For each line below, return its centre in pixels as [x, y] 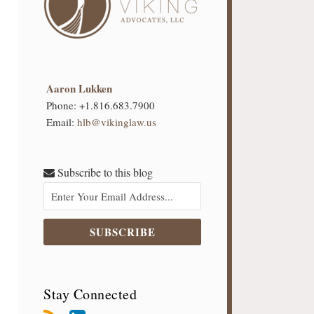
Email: [62, 122]
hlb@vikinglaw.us [117, 122]
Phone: [63, 105]
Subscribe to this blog [104, 172]
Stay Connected [90, 294]
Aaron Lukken [80, 88]
